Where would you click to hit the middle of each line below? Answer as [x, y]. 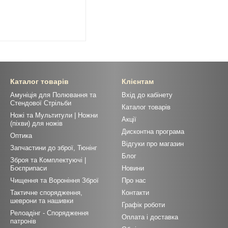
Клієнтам [138, 82]
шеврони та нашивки [42, 201]
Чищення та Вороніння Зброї [54, 181]
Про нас [134, 181]
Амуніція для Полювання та [53, 95]
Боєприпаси [28, 168]
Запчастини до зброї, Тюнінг [54, 148]
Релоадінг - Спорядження [49, 213]
